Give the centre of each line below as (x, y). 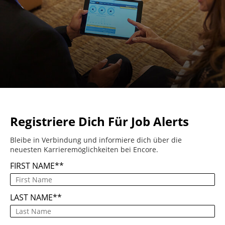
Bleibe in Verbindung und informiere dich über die (96, 140)
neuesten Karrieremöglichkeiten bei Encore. (84, 149)
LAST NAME (31, 197)
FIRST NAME (32, 165)
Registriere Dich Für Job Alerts (99, 121)
